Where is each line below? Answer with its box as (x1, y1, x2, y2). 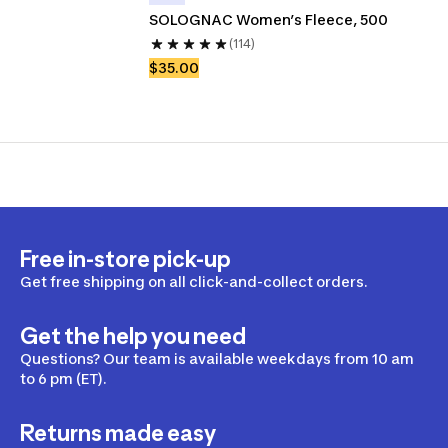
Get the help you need (20, 323, 246, 349)
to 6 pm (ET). (20, 370, 107, 387)
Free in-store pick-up (20, 246, 231, 272)
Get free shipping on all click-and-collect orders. (20, 273, 368, 290)
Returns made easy (20, 420, 216, 446)
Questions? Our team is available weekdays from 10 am (20, 350, 414, 367)
